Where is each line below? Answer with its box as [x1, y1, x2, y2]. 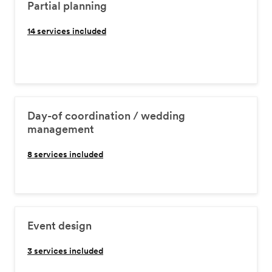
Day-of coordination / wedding [27, 109, 185, 122]
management [27, 123, 94, 135]
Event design [27, 219, 92, 232]
